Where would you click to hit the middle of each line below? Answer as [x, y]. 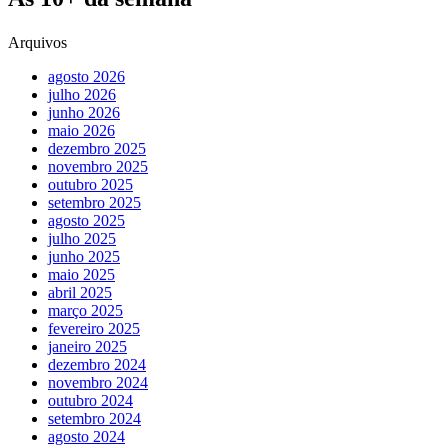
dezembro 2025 [97, 149]
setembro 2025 [94, 203]
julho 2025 [82, 239]
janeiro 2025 [87, 347]
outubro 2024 [90, 401]
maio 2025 [81, 275]
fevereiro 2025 [94, 329]
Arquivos [37, 43]
